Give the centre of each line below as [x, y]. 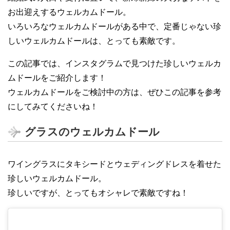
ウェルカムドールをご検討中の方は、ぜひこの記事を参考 [114, 92]
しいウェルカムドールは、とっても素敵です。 [94, 41]
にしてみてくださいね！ [53, 106]
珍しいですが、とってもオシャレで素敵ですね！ [98, 193]
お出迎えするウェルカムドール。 [69, 12]
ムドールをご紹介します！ [57, 78]
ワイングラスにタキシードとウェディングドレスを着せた [114, 164]
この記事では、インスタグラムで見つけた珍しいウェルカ [114, 63]
